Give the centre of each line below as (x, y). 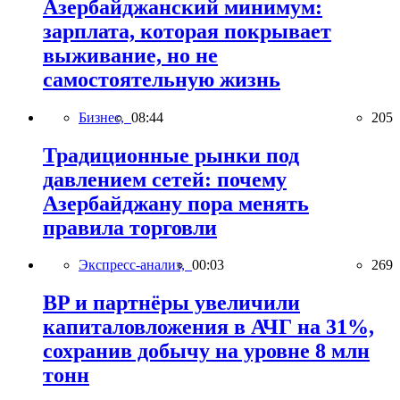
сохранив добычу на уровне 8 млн (206, 351)
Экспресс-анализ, (135, 265)
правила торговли (130, 227)
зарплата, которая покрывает (187, 31)
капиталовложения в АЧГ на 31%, (208, 327)
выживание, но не (130, 55)
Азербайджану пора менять (176, 203)
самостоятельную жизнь (162, 79)
